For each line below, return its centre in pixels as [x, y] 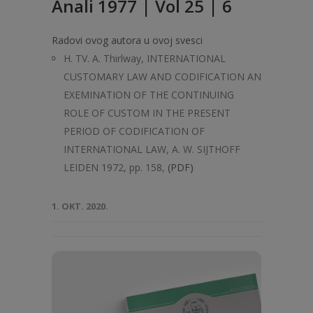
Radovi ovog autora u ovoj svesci [127, 40]
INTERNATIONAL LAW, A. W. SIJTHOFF [152, 149]
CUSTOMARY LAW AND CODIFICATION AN [162, 77]
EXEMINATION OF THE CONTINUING [149, 95]
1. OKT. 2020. [80, 206]
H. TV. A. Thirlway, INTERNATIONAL [145, 58]
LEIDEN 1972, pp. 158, [114, 167]
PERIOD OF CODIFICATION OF [134, 131]
